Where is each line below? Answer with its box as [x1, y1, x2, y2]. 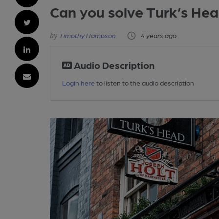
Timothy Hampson [59, 31, 116, 39]
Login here [62, 79, 95, 87]
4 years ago [141, 31, 177, 39]
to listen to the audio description [95, 79, 195, 87]
